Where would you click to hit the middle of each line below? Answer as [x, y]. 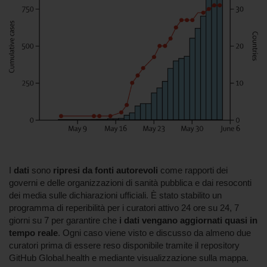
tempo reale [33, 232]
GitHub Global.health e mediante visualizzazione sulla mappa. [129, 257]
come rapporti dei [193, 170]
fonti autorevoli [126, 170]
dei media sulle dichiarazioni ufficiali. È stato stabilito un [115, 195]
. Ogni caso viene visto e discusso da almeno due [154, 232]
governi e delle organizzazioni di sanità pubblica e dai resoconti [130, 182]
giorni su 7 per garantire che [64, 220]
